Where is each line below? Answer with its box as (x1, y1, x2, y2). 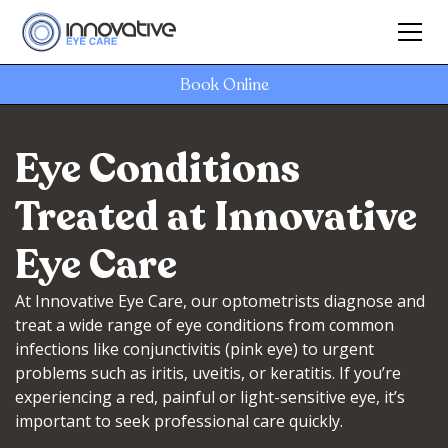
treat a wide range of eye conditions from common (15, 314, 394, 336)
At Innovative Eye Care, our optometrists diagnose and (15, 290, 425, 312)
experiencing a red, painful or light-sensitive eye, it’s (15, 386, 405, 408)
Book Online (179, 74, 269, 96)
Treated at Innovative (15, 190, 417, 244)
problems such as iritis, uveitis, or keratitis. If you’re (15, 362, 401, 384)
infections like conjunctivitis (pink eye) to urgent (15, 338, 374, 360)
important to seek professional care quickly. (15, 410, 343, 432)
